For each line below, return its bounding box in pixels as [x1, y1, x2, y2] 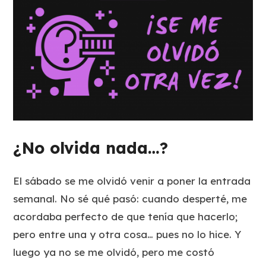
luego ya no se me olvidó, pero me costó [13, 246, 215, 259]
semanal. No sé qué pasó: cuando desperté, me [13, 192, 248, 205]
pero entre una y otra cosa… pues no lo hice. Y [13, 228, 242, 241]
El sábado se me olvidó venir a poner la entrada [13, 175, 251, 188]
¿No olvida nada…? [13, 137, 169, 158]
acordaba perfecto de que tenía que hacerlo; [13, 210, 238, 223]
